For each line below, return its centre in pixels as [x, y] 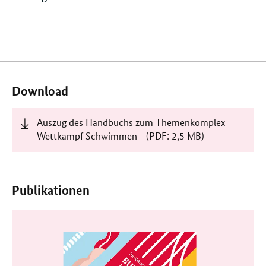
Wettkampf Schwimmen [88, 135]
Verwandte [51, 53]
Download [40, 91]
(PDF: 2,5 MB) [175, 135]
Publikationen [51, 190]
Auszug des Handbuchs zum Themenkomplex [131, 122]
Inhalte [38, 74]
